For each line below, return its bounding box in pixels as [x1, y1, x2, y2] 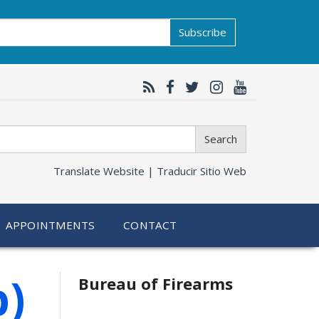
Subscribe [179, 24, 226, 39]
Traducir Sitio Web [157, 164, 246, 178]
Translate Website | [53, 164, 157, 178]
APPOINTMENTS [6, 217, 95, 232]
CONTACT [123, 217, 177, 232]
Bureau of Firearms [78, 272, 233, 294]
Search [204, 132, 237, 146]
